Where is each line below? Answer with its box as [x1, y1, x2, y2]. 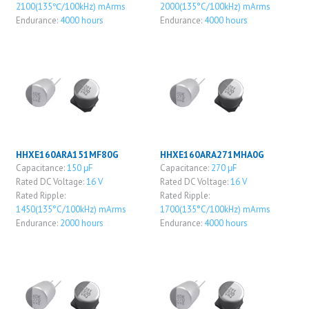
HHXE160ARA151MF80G [15, 148, 119, 161]
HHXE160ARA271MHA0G [159, 148, 264, 161]
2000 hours [59, 217, 103, 229]
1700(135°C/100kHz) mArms [159, 203, 270, 215]
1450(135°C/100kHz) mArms [15, 203, 126, 215]
